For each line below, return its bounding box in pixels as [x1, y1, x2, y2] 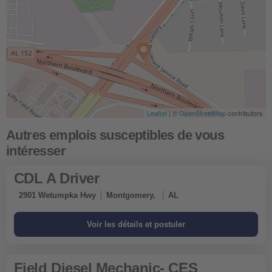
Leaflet [147, 107, 167, 118]
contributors [226, 107, 263, 118]
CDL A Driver [13, 170, 100, 187]
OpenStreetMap [179, 107, 226, 118]
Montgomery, [106, 191, 158, 200]
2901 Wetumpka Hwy [18, 191, 96, 200]
